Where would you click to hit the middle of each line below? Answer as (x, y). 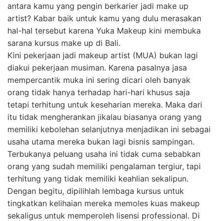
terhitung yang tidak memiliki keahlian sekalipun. (98, 179)
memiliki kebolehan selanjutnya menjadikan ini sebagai (109, 129)
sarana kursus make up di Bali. (64, 43)
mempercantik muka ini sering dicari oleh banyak (99, 80)
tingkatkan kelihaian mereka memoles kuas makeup (104, 203)
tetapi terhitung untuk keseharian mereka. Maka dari (105, 105)
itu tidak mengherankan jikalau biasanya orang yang (105, 117)
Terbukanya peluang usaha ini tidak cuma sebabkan (104, 154)
